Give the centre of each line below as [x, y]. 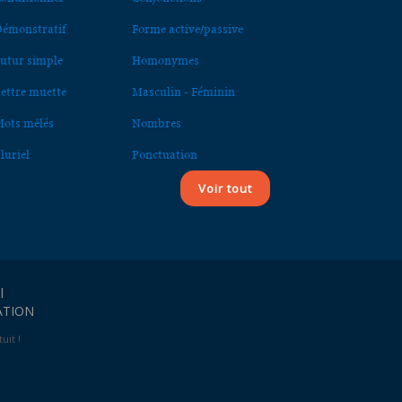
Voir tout [225, 188]
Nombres [156, 123]
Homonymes [165, 60]
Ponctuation [164, 154]
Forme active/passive [187, 29]
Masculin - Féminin [183, 92]
